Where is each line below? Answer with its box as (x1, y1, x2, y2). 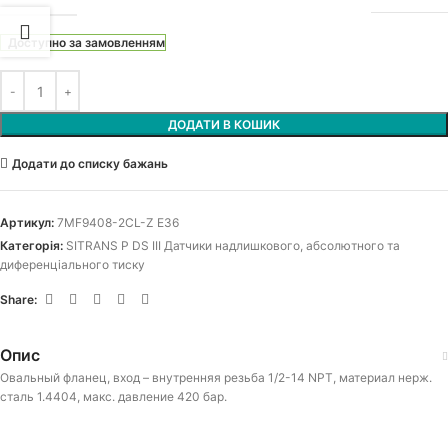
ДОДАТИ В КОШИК (168, 117, 280, 133)
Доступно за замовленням (7, 35, 165, 51)
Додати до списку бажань (11, 155, 168, 171)
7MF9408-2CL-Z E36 (57, 215, 179, 231)
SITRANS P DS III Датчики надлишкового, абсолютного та (66, 238, 400, 254)
